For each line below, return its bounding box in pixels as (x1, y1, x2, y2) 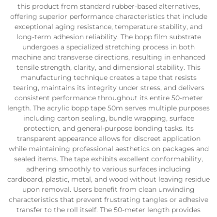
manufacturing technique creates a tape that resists (20, 73, 197, 82)
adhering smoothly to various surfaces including (26, 165, 191, 173)
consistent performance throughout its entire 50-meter (14, 93, 203, 102)
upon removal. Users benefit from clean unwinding (22, 185, 195, 194)
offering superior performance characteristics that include (10, 12, 207, 21)
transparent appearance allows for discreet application (16, 134, 201, 143)
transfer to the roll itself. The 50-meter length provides (16, 205, 201, 214)
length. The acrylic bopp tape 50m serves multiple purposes (7, 104, 210, 112)
